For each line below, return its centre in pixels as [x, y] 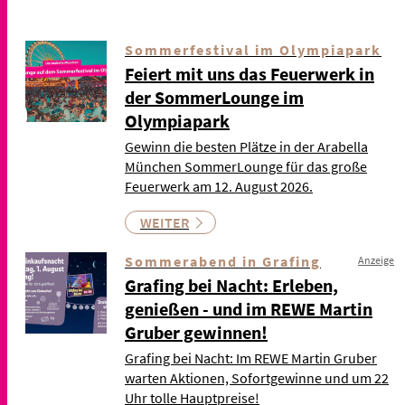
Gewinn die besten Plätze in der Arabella [246, 146]
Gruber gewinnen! [196, 332]
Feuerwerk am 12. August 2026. [219, 186]
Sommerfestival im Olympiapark [253, 49]
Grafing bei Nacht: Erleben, [231, 285]
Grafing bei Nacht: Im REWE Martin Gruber [251, 358]
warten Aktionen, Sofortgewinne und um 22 [257, 377]
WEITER [165, 222]
